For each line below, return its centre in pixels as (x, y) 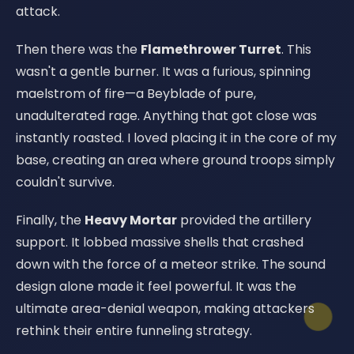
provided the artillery (244, 220)
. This (296, 49)
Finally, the (50, 220)
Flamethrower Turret (211, 49)
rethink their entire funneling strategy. (134, 331)
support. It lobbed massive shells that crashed (160, 242)
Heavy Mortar (131, 220)
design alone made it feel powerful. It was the (156, 286)
